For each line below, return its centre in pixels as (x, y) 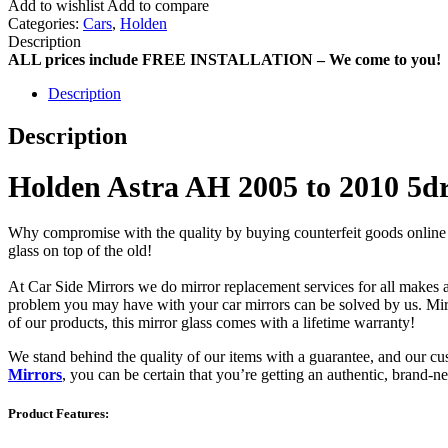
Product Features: (58, 413)
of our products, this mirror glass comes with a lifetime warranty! (213, 322)
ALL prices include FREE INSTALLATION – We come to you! (224, 59)
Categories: (45, 23)
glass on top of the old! (80, 250)
